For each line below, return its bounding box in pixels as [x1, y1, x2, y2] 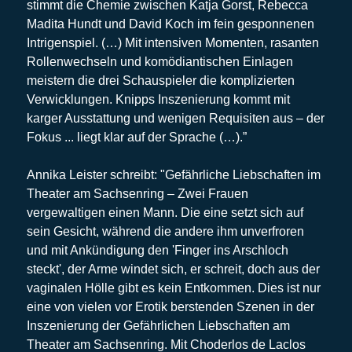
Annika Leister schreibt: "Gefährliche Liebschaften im [26, 167, 321, 181]
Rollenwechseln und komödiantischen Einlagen [26, 54, 293, 68]
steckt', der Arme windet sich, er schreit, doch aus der [26, 262, 320, 276]
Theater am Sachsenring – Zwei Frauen [26, 186, 248, 200]
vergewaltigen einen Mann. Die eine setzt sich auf [26, 205, 303, 219]
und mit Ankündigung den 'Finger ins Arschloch [26, 243, 288, 257]
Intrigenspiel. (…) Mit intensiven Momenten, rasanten [26, 35, 319, 49]
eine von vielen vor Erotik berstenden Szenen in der [26, 299, 314, 313]
